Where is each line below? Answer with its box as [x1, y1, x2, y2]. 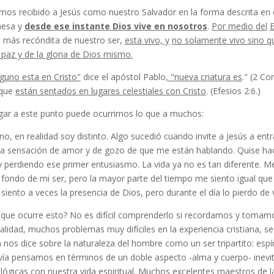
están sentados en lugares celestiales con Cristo [15, 85, 206, 97]
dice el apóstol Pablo [80, 71, 166, 83]
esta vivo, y [124, 34, 169, 46]
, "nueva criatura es [165, 71, 242, 83]
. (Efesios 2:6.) [206, 85, 261, 97]
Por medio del [211, 20, 267, 32]
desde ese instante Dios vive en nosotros [24, 20, 207, 32]
